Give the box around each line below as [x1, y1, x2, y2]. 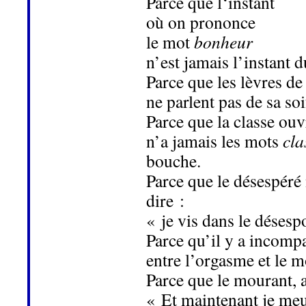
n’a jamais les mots [146, 129, 283, 153]
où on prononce [146, 10, 255, 34]
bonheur [194, 30, 253, 54]
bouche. [146, 149, 201, 173]
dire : [146, 189, 184, 212]
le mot [146, 30, 194, 54]
